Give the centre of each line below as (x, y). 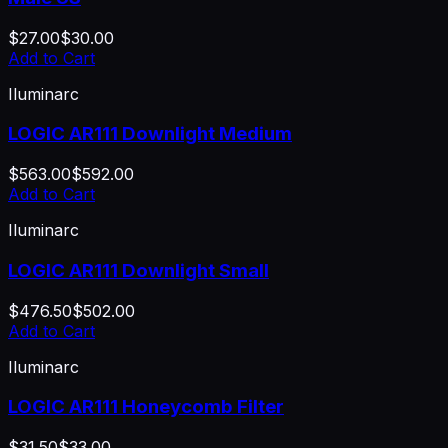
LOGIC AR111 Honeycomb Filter (146, 407)
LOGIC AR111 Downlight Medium (150, 134)
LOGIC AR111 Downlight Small (138, 270)
